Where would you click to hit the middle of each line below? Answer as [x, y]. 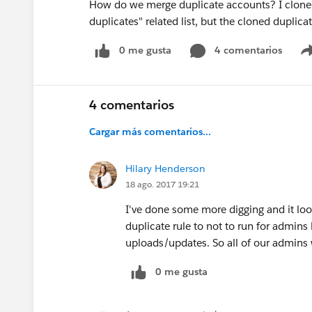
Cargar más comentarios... [150, 131]
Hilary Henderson [165, 168]
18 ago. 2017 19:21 [162, 184]
